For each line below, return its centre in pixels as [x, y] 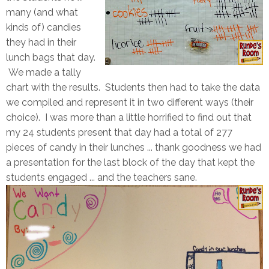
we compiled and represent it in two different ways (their [130, 102]
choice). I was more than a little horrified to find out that [129, 117]
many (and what [42, 12]
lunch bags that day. [51, 57]
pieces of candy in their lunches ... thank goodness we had [134, 147]
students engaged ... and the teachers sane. [104, 177]
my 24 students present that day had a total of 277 [119, 132]
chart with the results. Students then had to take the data [133, 87]
